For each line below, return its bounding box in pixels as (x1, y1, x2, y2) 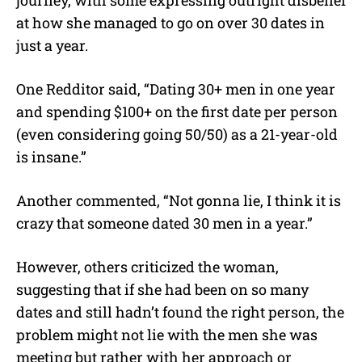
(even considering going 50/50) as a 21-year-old (16, 124, 338, 144)
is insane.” (16, 146, 86, 166)
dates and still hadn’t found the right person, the (16, 301, 344, 322)
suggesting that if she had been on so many (16, 279, 309, 299)
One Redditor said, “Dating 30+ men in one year (16, 78, 335, 99)
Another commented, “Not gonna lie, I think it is (16, 190, 341, 210)
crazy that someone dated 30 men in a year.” (16, 213, 313, 233)
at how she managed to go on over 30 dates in (16, 12, 325, 32)
